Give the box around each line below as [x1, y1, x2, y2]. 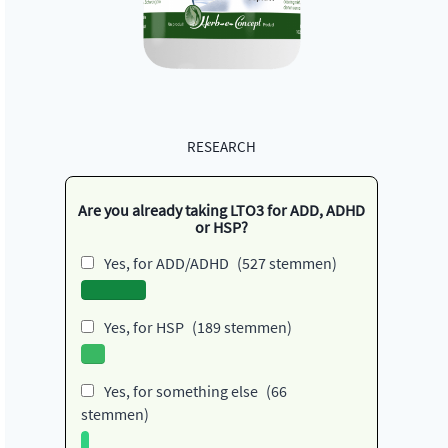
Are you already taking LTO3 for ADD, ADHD [77, 200, 365, 221]
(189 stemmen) [188, 317, 292, 338]
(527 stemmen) [233, 253, 337, 274]
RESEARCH [186, 136, 256, 156]
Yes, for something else [103, 381, 258, 402]
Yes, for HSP [103, 317, 184, 338]
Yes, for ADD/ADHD [103, 253, 229, 274]
